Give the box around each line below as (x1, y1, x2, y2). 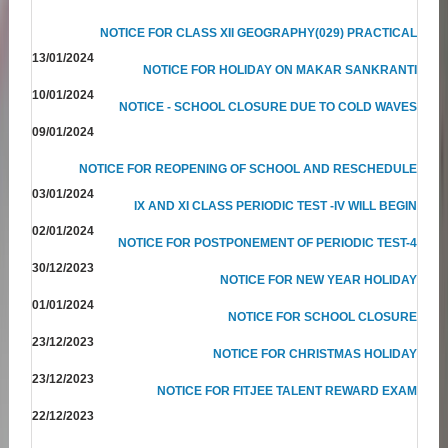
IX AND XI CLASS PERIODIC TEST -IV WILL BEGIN (134, 198, 418, 213)
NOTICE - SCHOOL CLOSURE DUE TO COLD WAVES (119, 99, 418, 114)
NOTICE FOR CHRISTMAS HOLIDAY (213, 346, 418, 361)
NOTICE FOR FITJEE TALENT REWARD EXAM (157, 383, 418, 398)
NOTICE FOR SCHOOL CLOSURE (228, 309, 418, 324)
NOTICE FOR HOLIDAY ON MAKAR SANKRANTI (143, 62, 418, 77)
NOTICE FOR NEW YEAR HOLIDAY (220, 272, 418, 287)
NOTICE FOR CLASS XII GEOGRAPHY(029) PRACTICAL (100, 25, 418, 40)
